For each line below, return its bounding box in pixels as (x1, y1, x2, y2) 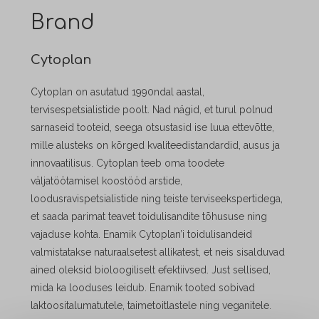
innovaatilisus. (30, 157, 96, 169)
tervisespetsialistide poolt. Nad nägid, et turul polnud (30, 104, 273, 116)
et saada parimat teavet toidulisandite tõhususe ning (30, 211, 267, 223)
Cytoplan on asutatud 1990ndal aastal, (30, 86, 204, 98)
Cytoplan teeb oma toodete (95, 157, 224, 169)
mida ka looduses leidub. (30, 282, 150, 294)
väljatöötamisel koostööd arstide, (30, 175, 182, 187)
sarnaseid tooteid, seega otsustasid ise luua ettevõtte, (30, 122, 274, 134)
